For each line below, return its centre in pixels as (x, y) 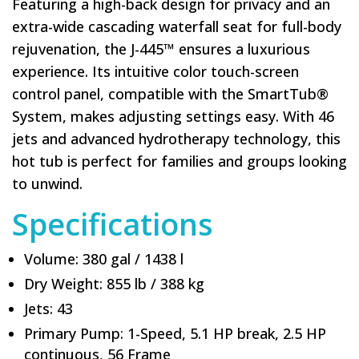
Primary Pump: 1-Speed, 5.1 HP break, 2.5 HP (175, 333)
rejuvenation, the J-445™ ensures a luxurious (161, 49)
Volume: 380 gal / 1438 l (104, 259)
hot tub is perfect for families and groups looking (179, 161)
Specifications (113, 224)
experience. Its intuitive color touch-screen (155, 71)
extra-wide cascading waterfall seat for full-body (177, 26)
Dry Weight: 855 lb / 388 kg (114, 284)
